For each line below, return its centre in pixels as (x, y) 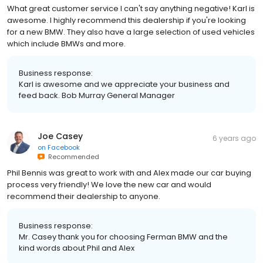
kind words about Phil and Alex (77, 248)
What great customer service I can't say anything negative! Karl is (131, 8)
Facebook (64, 147)
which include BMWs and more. (66, 43)
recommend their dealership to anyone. (84, 196)
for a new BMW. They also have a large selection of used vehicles (131, 32)
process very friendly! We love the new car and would (109, 184)
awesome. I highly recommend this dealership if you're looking (127, 20)
